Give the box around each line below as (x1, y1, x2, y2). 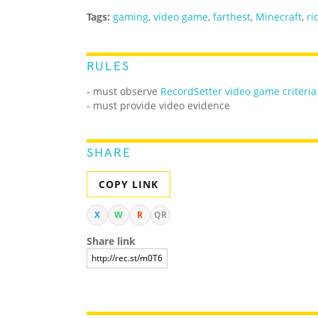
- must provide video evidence (87, 99, 230, 113)
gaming (113, 10, 148, 24)
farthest (213, 10, 251, 24)
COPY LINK (99, 177, 158, 192)
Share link (87, 234, 136, 248)
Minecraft (256, 10, 302, 24)
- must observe (87, 84, 160, 99)
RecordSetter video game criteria (160, 84, 317, 99)
